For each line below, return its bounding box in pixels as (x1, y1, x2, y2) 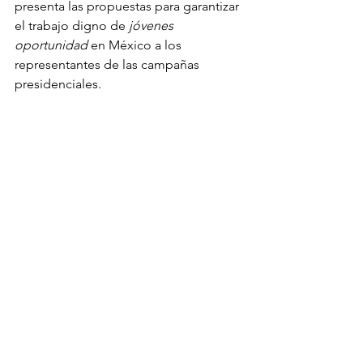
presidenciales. (15, 76, 101, 92)
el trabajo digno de (15, 18, 129, 33)
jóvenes (129, 18, 177, 33)
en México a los (91, 37, 185, 53)
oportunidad (15, 37, 91, 53)
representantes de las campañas (15, 57, 203, 72)
